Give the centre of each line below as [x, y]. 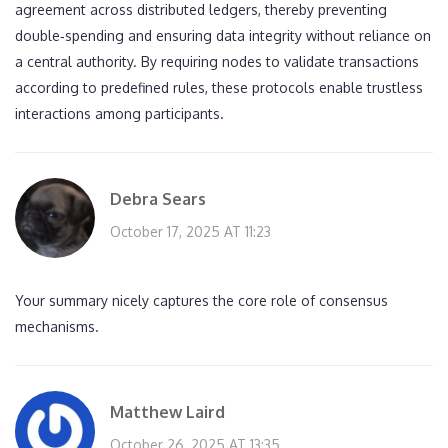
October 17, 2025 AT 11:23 [190, 232]
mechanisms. [57, 327]
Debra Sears [158, 199]
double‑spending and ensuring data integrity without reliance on [223, 36]
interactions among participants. [119, 114]
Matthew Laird [167, 412]
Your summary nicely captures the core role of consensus [201, 301]
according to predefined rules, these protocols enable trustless [219, 88]
